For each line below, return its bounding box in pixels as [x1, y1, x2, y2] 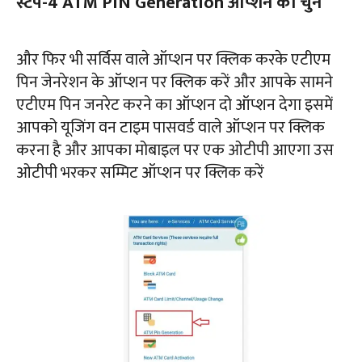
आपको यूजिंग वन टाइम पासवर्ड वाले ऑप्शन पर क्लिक [16, 113, 325, 141]
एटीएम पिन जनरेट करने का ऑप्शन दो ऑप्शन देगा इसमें [16, 90, 333, 119]
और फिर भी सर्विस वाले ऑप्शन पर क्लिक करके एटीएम [16, 45, 330, 74]
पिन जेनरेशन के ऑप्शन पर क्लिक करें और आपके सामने [16, 68, 333, 96]
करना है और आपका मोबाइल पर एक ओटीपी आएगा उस [16, 136, 334, 164]
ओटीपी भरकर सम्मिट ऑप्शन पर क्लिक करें [16, 158, 264, 187]
